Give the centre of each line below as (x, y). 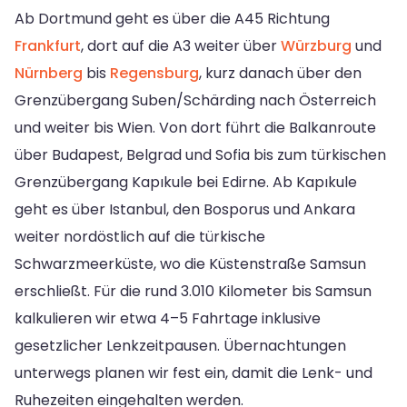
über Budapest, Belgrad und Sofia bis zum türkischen (200, 155)
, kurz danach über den (280, 74)
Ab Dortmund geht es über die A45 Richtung (172, 19)
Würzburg (316, 46)
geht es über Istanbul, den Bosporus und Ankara (185, 210)
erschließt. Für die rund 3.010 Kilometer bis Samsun (193, 292)
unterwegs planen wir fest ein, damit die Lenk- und (194, 373)
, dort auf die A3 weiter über (181, 46)
